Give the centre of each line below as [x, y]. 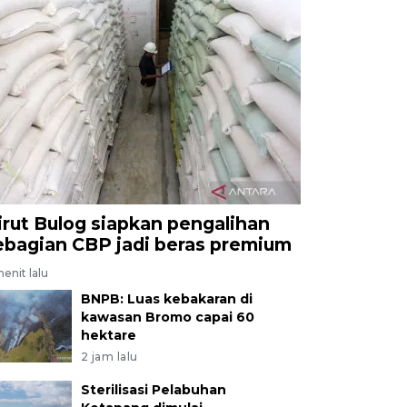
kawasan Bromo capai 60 [167, 317]
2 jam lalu [109, 356]
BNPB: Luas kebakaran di [166, 298]
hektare [108, 335]
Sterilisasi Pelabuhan [153, 389]
